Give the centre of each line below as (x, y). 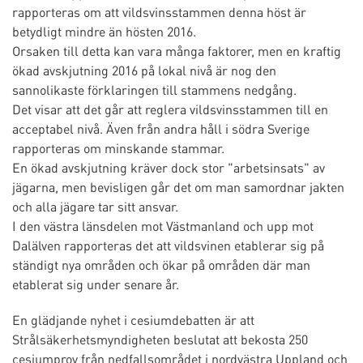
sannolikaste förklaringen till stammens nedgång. (154, 90)
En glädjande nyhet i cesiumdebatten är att (133, 320)
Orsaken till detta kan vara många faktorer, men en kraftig (177, 51)
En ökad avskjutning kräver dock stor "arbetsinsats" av (169, 167)
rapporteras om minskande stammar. (118, 148)
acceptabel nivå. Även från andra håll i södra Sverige (161, 128)
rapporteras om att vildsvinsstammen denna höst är (159, 12)
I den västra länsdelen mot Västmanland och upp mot (163, 226)
